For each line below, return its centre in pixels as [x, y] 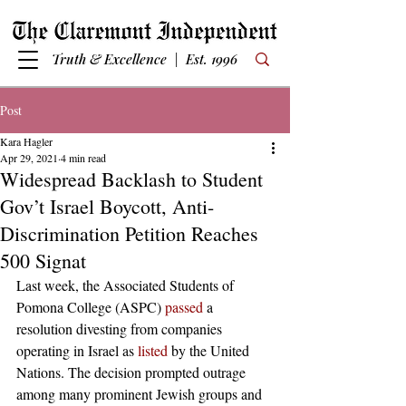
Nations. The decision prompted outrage [133, 372]
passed [184, 307]
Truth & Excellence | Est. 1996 [144, 59]
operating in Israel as [77, 350]
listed [153, 350]
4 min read [83, 158]
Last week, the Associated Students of [127, 285]
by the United [210, 350]
